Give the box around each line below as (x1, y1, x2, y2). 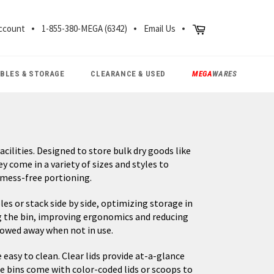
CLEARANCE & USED (91, 69, 166, 78)
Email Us (144, 23, 176, 34)
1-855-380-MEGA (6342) (42, 23, 127, 34)
